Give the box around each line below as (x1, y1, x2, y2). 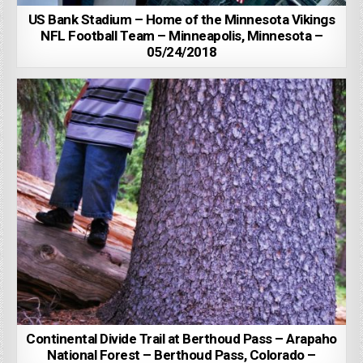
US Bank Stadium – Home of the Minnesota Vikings (28, 10, 335, 31)
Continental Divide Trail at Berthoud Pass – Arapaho (26, 329, 337, 350)
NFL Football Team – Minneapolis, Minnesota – (41, 26, 322, 47)
